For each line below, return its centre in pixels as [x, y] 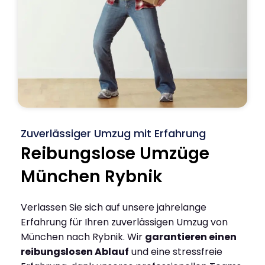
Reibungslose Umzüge [115, 153]
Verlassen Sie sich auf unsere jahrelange [114, 207]
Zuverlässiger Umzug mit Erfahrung [113, 133]
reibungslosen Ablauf [75, 251]
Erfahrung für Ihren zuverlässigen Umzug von [124, 222]
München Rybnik [92, 176]
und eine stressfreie [176, 251]
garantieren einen [191, 237]
